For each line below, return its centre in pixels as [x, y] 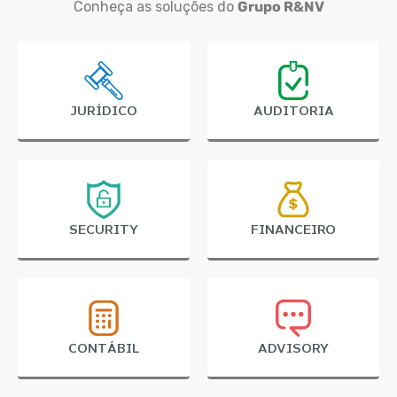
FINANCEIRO [293, 230]
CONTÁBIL [104, 349]
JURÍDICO [104, 111]
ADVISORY [293, 349]
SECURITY [104, 230]
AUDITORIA [293, 111]
